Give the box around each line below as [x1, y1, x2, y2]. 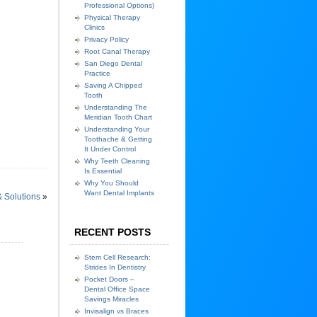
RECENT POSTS [74, 226, 151, 238]
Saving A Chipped [84, 81, 142, 89]
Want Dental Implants [84, 189, 154, 197]
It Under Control [84, 145, 136, 153]
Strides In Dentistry [84, 263, 146, 271]
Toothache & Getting [84, 135, 152, 143]
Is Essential [84, 167, 122, 175]
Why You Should [84, 179, 139, 187]
